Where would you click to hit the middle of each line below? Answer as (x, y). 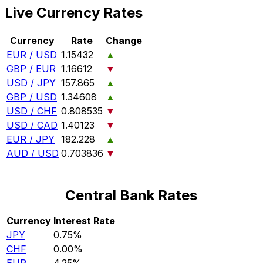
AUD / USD (33, 154)
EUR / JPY (31, 139)
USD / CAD (32, 125)
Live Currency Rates (74, 13)
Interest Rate (84, 221)
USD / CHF (32, 111)
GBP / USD (32, 97)
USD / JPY (31, 83)
